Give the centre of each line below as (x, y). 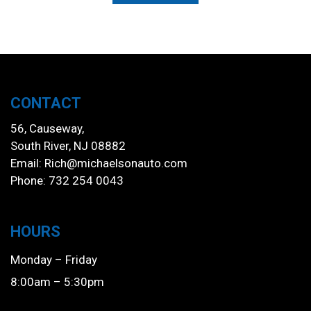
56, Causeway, (47, 128)
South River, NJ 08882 (68, 145)
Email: (27, 163)
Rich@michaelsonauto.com (116, 163)
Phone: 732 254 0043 (67, 180)
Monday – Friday (54, 259)
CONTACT (46, 103)
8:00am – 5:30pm (57, 281)
